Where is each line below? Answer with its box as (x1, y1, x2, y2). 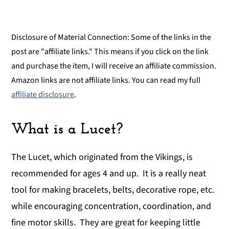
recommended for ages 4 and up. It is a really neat (11, 167, 207, 180)
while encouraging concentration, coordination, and (11, 199, 212, 213)
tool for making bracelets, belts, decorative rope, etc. (11, 183, 215, 196)
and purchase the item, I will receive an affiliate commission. (11, 60, 217, 72)
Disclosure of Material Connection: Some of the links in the (11, 31, 212, 43)
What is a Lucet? (11, 122, 123, 137)
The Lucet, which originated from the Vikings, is (11, 150, 193, 164)
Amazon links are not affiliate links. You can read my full (11, 74, 201, 86)
